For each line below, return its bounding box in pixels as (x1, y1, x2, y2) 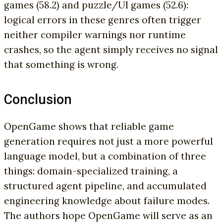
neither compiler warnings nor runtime (4, 29, 186, 41)
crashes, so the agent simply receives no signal (4, 44, 218, 56)
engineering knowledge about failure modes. (4, 194, 210, 207)
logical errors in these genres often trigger (4, 14, 201, 26)
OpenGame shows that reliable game (4, 120, 174, 132)
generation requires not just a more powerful (4, 135, 213, 147)
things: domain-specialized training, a (4, 165, 178, 177)
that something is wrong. (4, 58, 118, 71)
